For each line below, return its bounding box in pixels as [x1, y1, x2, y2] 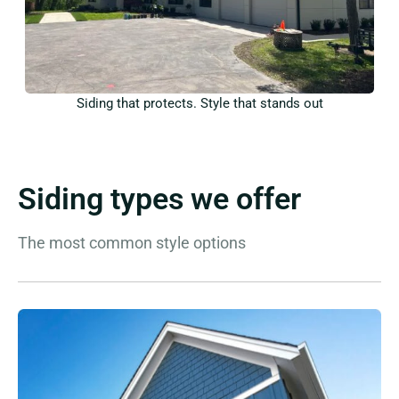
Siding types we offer [18, 181, 301, 217]
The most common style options [18, 233, 246, 253]
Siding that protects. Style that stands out [76, 95, 323, 112]
